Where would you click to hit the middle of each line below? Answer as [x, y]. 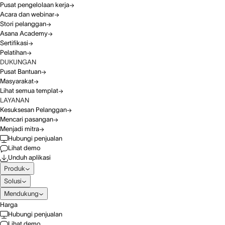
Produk [15, 168]
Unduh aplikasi [29, 157]
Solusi [13, 181]
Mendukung [21, 194]
